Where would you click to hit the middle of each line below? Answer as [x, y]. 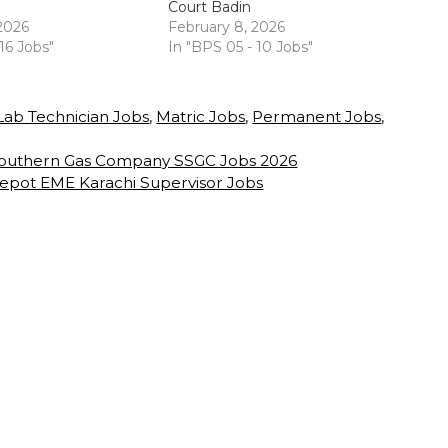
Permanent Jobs [317, 116]
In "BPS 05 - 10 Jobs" [241, 46]
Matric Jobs [201, 116]
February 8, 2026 [227, 26]
